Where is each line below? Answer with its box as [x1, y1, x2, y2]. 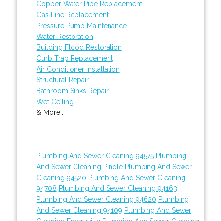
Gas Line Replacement [36, 10, 109, 19]
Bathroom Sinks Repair [36, 86, 109, 95]
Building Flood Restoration [36, 43, 122, 51]
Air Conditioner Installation [36, 65, 120, 73]
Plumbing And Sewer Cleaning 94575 [36, 151, 154, 160]
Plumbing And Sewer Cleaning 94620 [36, 195, 156, 203]
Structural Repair [36, 75, 89, 84]
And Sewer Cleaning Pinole [36, 162, 123, 171]
